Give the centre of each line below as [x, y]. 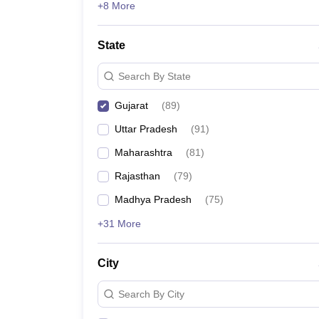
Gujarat [131, 105]
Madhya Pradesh [153, 199]
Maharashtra [143, 152]
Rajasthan [137, 176]
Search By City [151, 294]
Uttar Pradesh [146, 129]
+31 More [119, 224]
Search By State [155, 76]
